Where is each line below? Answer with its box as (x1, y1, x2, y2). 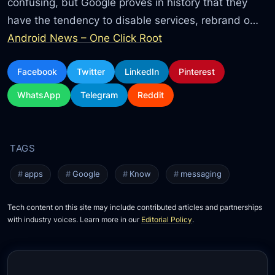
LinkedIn (125, 66, 160, 77)
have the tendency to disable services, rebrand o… (7, 13, 259, 26)
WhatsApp (17, 90, 61, 101)
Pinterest (179, 66, 215, 77)
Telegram (80, 90, 118, 101)
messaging (180, 169, 222, 179)
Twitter (77, 66, 106, 77)
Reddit (137, 90, 165, 101)
